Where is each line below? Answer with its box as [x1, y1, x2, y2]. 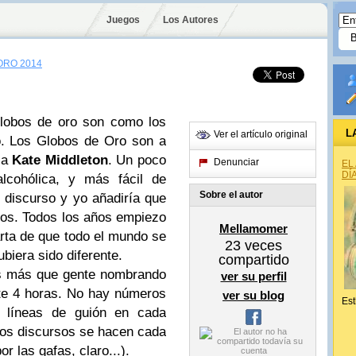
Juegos [106, 14, 140, 25]
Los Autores [162, 14, 219, 25]
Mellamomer [219, 222, 288, 235]
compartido [218, 252, 289, 268]
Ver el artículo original [214, 129, 308, 140]
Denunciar [214, 157, 259, 168]
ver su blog [222, 288, 284, 302]
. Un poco [107, 153, 167, 168]
